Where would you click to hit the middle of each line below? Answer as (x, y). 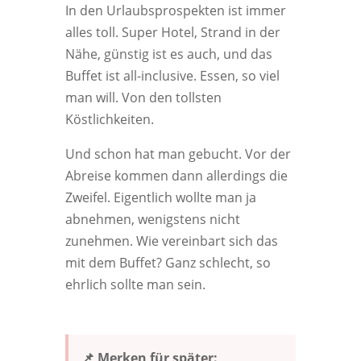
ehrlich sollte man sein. (135, 284)
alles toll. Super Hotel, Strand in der (172, 32)
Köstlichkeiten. (109, 119)
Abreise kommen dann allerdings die (176, 176)
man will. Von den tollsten (143, 98)
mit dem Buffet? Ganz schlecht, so (168, 263)
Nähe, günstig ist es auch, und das (168, 54)
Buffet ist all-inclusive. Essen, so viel (172, 76)
